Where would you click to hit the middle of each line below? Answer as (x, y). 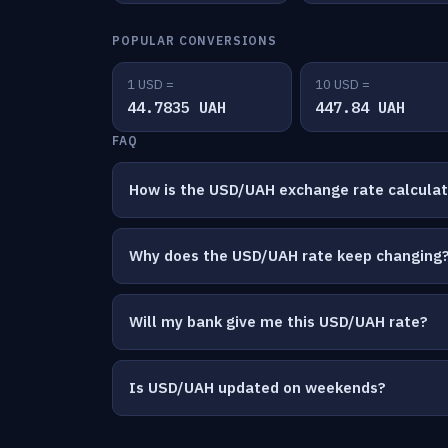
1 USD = (150, 84)
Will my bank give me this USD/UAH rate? (278, 321)
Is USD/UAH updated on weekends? (257, 387)
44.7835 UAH (176, 107)
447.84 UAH (360, 107)
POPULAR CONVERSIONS (194, 40)
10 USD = (342, 84)
